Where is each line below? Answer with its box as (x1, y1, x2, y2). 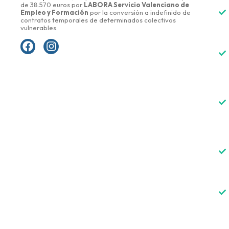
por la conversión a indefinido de (88, 8, 191, 16)
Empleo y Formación (20, 8, 88, 16)
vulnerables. (20, 23, 58, 32)
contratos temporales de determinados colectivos (20, 15, 176, 24)
